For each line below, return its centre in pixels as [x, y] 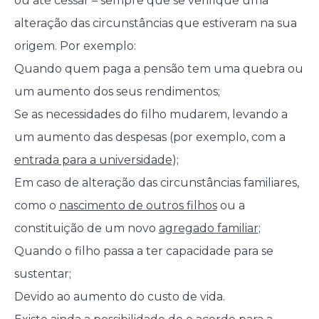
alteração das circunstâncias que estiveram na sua [155, 23]
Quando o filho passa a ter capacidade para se [143, 251]
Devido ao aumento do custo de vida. [119, 297]
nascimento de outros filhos [138, 206]
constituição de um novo [86, 229]
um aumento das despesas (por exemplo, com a [150, 137]
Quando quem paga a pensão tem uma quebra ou [158, 69]
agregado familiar [208, 229]
